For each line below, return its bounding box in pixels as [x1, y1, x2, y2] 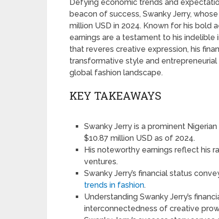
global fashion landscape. [69, 68, 163, 77]
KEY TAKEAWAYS [69, 88, 161, 103]
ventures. [84, 157, 118, 166]
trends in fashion [84, 180, 145, 190]
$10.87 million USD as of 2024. [84, 133, 196, 143]
